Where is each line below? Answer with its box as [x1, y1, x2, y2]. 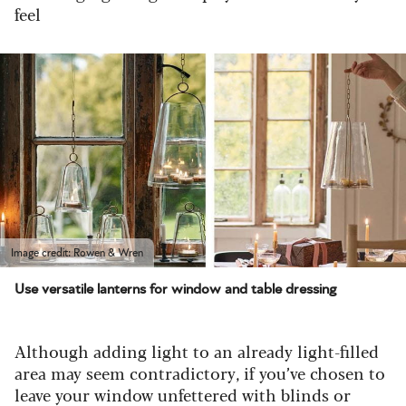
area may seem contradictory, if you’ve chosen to [14, 361, 385, 385]
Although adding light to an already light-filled [14, 339, 379, 363]
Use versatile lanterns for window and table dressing [14, 282, 336, 297]
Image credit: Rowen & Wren [11, 247, 143, 259]
